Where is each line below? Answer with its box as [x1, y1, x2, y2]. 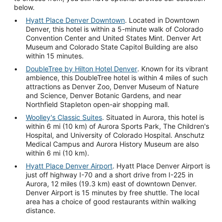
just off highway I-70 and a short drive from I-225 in [26, 170, 193, 179]
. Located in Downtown [125, 16, 199, 24]
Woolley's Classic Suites [26, 113, 102, 121]
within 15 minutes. [26, 52, 84, 60]
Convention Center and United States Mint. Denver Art [26, 34, 201, 42]
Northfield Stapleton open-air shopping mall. [26, 100, 169, 109]
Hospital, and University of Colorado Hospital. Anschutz [26, 131, 205, 139]
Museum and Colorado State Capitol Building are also [26, 43, 198, 51]
